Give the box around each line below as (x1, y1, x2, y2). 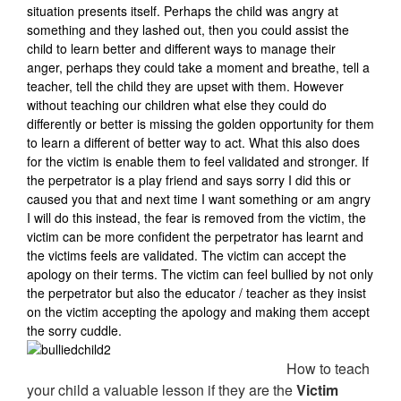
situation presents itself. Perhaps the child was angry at (27, 2, 338, 21)
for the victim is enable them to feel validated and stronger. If (27, 152, 369, 171)
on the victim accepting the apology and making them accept (27, 303, 370, 321)
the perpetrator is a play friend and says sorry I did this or (27, 171, 351, 190)
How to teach (286, 358, 370, 380)
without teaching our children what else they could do (27, 96, 327, 115)
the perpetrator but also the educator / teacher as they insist (27, 284, 366, 303)
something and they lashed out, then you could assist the (27, 21, 349, 39)
